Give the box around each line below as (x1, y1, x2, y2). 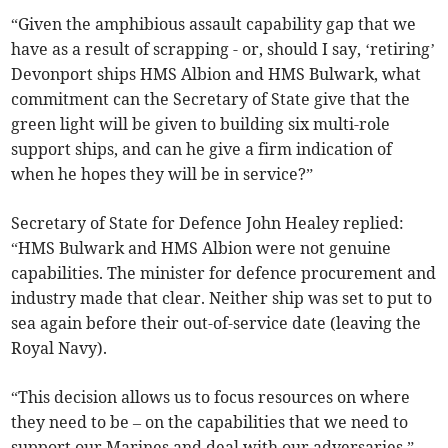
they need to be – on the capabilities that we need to (11, 412, 409, 433)
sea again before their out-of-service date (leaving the (11, 313, 422, 334)
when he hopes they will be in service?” (11, 164, 314, 185)
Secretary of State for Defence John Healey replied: (11, 213, 405, 234)
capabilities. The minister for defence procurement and (11, 263, 437, 284)
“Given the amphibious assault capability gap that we (11, 14, 417, 35)
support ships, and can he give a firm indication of (11, 139, 393, 160)
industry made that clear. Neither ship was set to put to (11, 288, 433, 309)
